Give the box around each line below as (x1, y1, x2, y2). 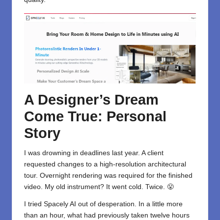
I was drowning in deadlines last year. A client (24, 149, 164, 157)
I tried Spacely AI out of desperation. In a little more (24, 200, 183, 208)
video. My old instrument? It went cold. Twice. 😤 (24, 183, 174, 191)
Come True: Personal (24, 108, 166, 124)
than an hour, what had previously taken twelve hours (24, 211, 190, 219)
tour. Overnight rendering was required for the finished (24, 171, 192, 179)
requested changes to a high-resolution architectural (24, 160, 186, 168)
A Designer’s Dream (24, 91, 159, 108)
